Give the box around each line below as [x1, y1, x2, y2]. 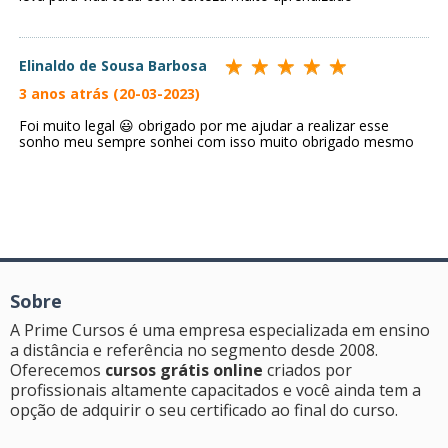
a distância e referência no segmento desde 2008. [10, 339, 378, 362]
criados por [263, 359, 352, 382]
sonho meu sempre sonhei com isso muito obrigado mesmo [19, 132, 414, 152]
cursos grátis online [105, 359, 263, 382]
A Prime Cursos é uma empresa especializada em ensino [10, 319, 430, 342]
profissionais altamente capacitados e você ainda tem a [10, 379, 421, 402]
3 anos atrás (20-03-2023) [19, 84, 200, 104]
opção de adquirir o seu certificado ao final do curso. [10, 399, 398, 422]
